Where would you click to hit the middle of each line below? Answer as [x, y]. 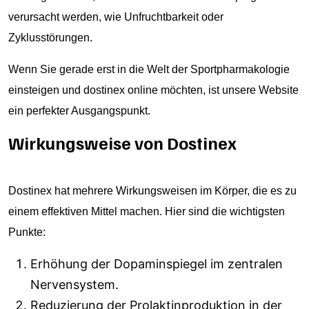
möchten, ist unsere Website [228, 90]
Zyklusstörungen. [50, 38]
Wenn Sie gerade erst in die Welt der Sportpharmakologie [149, 69]
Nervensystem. [74, 285]
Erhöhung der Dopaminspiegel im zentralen [157, 264]
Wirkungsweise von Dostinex [122, 143]
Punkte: [27, 232]
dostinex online [121, 90]
